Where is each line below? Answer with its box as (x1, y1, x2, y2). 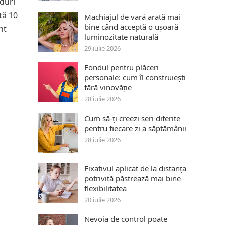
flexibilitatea (84, 183, 127, 193)
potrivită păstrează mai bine (84, 173, 181, 183)
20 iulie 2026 (84, 195, 121, 204)
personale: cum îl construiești (84, 72, 186, 82)
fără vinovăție (84, 82, 132, 92)
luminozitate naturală (84, 32, 158, 42)
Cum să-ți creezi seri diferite (84, 113, 180, 123)
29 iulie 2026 (84, 44, 121, 53)
